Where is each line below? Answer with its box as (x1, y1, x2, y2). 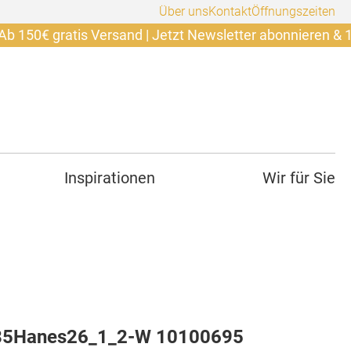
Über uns (159, 4, 208, 19)
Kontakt (208, 4, 251, 19)
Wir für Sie (262, 168, 335, 187)
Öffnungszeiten (251, 4, 335, 19)
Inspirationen (63, 168, 155, 187)
